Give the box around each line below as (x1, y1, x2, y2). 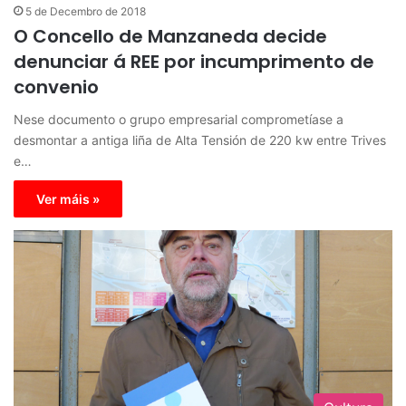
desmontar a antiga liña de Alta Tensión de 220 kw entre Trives (14, 132, 386, 149)
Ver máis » (36, 191, 100, 208)
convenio (14, 74, 99, 101)
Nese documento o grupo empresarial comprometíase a (14, 111, 343, 128)
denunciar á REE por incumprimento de (14, 49, 374, 75)
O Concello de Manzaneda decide (14, 24, 327, 50)
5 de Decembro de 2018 (25, 5, 146, 19)
